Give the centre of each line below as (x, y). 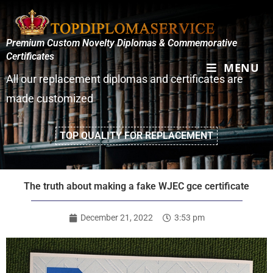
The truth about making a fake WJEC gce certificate (136, 186)
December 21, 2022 (116, 218)
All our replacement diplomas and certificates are (125, 79)
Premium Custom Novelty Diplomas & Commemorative (122, 43)
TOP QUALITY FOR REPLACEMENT (136, 136)
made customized (50, 98)
